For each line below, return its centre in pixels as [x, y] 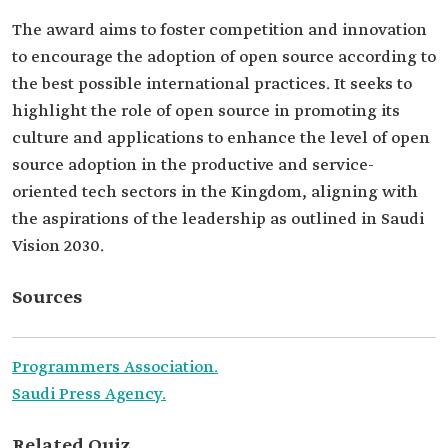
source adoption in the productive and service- [193, 165]
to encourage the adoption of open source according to [224, 57]
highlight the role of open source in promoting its [206, 111]
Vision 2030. [58, 246]
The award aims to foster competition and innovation [219, 30]
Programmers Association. [115, 367]
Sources [47, 298]
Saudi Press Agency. [89, 394]
